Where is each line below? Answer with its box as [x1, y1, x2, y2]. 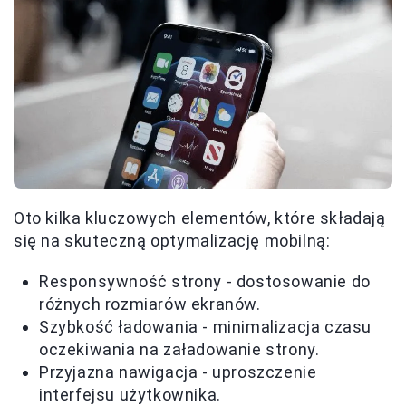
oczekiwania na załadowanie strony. [39, 340, 320, 360]
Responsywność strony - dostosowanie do [39, 272, 371, 292]
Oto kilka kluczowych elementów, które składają [14, 208, 386, 228]
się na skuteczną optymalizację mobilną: [14, 231, 331, 251]
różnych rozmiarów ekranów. [39, 295, 261, 314]
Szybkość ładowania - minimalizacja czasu [39, 317, 372, 337]
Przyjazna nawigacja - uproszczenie [39, 362, 317, 382]
